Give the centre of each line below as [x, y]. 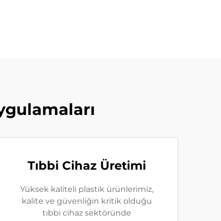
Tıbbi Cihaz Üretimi [87, 166]
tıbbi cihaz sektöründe [87, 213]
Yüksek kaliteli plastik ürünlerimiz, [87, 189]
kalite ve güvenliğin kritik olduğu [87, 201]
